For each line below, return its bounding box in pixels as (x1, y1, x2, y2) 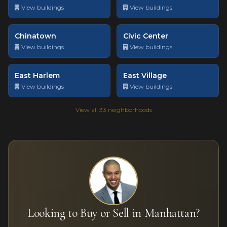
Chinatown (15, 31, 56, 41)
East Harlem (15, 71, 60, 80)
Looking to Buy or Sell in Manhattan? (27, 206, 200, 220)
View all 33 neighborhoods (75, 106, 152, 113)
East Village (123, 71, 167, 80)
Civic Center (123, 31, 168, 41)
